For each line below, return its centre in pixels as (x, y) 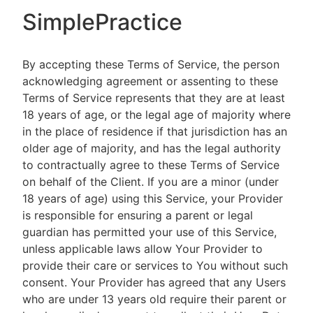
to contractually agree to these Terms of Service (151, 165)
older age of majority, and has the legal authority (152, 148)
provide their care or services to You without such (155, 265)
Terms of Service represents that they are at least (154, 98)
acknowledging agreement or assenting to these (150, 81)
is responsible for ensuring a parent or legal (138, 215)
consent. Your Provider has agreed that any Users (154, 282)
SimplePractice (102, 22)
